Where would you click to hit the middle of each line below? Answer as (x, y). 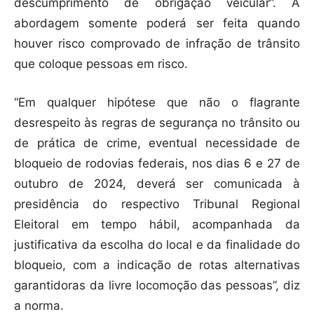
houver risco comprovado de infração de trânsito (157, 43)
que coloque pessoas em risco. (101, 63)
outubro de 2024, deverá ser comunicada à (157, 183)
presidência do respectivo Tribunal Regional (157, 204)
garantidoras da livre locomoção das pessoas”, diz (157, 285)
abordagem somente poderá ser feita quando (157, 23)
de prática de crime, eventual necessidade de (157, 143)
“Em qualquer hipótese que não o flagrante (157, 102)
